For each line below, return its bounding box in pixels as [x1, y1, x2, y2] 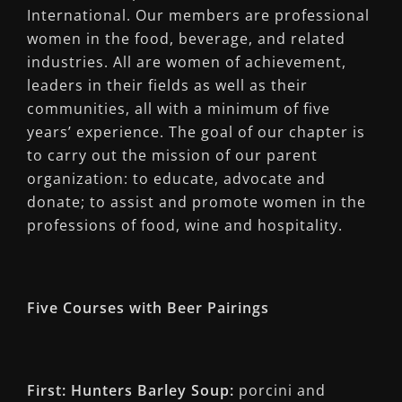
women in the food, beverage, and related [27, 29, 345, 48]
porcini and [234, 380, 326, 400]
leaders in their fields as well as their [27, 75, 308, 95]
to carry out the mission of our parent [27, 145, 318, 165]
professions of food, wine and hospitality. [27, 215, 347, 235]
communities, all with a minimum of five [27, 99, 330, 118]
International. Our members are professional [27, 5, 370, 25]
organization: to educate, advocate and [27, 169, 326, 188]
